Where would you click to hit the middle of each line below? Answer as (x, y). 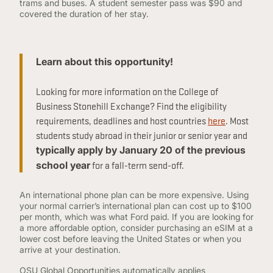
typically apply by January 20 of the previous (141, 150)
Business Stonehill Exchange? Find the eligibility (131, 105)
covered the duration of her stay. (87, 14)
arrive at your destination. (73, 250)
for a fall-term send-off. (139, 165)
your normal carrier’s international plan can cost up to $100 (136, 206)
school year (63, 165)
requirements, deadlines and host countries (122, 120)
